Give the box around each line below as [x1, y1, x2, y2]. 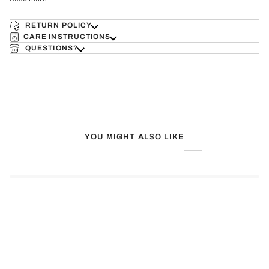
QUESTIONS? [23, 43, 78, 52]
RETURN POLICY [23, 20, 92, 29]
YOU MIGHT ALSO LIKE [84, 133, 185, 142]
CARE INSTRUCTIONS [23, 32, 111, 41]
